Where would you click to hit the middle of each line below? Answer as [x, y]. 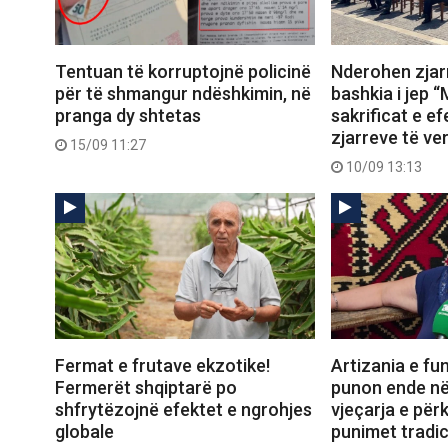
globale [84, 432]
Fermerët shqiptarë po [146, 388]
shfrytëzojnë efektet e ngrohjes [183, 410]
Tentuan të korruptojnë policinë [183, 72]
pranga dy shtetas [128, 116]
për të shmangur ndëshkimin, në [183, 94]
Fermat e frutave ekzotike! [162, 366]
